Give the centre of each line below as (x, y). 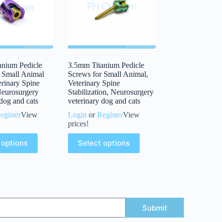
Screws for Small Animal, (108, 74)
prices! (79, 123)
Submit (155, 208)
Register (110, 114)
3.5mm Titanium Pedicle (106, 65)
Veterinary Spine (94, 83)
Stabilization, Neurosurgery (111, 92)
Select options (104, 143)
